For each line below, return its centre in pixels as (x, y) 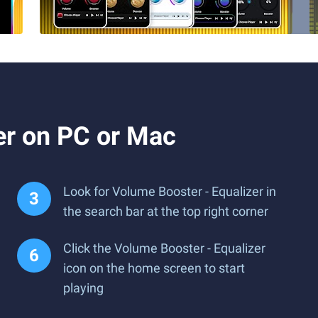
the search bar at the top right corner (166, 211)
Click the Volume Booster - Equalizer (164, 248)
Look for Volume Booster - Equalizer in (170, 191)
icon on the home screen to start (154, 268)
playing (83, 288)
